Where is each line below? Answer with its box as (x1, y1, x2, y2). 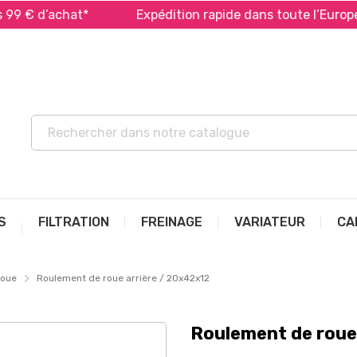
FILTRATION (38, 214, 109, 229)
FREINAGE (141, 214, 202, 229)
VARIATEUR (234, 214, 305, 229)
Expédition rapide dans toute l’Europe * (99, 7, 333, 22)
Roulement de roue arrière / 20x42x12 (37, 273, 210, 284)
